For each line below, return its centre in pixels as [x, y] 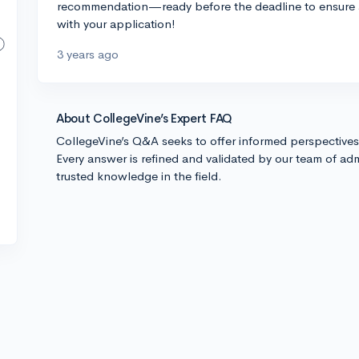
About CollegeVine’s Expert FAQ [144, 118]
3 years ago [88, 54]
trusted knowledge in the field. [139, 176]
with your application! [116, 24]
